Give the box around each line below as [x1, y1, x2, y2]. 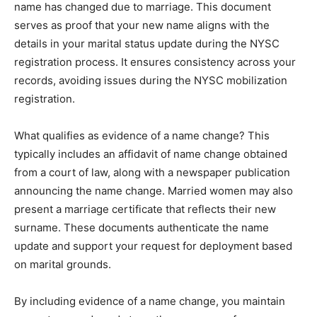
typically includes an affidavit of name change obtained [14, 147, 287, 161]
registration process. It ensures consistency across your [14, 55, 296, 69]
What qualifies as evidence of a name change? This [14, 129, 270, 142]
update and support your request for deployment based [14, 239, 292, 253]
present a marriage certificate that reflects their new [14, 202, 276, 216]
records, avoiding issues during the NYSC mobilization [14, 74, 287, 87]
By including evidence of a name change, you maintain [14, 294, 285, 308]
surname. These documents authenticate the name [14, 221, 269, 234]
